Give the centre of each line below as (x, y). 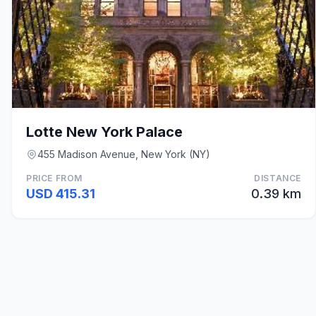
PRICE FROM (54, 178)
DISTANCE (278, 178)
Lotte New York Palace (104, 132)
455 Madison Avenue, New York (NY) (124, 154)
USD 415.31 (61, 194)
